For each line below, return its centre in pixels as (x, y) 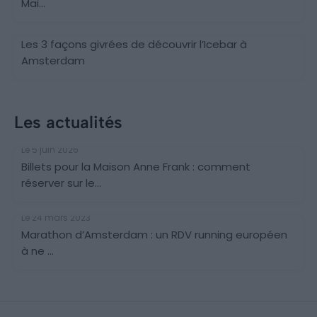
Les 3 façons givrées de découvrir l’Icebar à (134, 44)
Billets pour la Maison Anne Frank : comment (136, 166)
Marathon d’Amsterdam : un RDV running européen (154, 234)
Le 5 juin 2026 (50, 149)
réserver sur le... (61, 183)
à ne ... (38, 250)
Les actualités (68, 122)
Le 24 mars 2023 (56, 217)
